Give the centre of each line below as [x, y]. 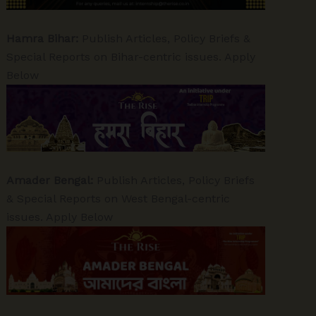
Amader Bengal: [50, 180]
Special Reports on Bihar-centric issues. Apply [131, 56]
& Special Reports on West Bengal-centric [119, 198]
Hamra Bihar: [43, 38]
